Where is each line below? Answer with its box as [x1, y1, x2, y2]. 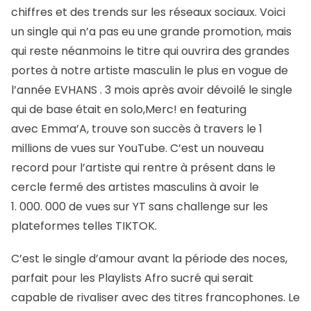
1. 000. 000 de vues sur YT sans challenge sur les [11, 199, 268, 215]
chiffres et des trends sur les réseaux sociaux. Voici [11, 4, 285, 21]
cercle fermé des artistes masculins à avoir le [11, 179, 259, 196]
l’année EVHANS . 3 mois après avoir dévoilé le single [11, 82, 292, 99]
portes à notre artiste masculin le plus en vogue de [11, 62, 288, 79]
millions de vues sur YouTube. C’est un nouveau [11, 140, 264, 157]
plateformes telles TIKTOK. [11, 218, 162, 235]
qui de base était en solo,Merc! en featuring [11, 101, 246, 118]
